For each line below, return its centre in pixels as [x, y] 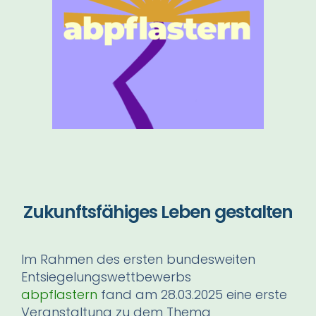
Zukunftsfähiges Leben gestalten [158, 212]
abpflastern [59, 294]
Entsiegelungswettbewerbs [106, 276]
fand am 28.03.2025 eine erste [192, 294]
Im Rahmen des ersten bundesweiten [138, 259]
